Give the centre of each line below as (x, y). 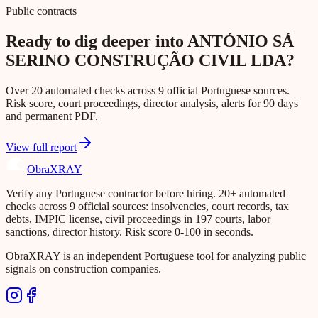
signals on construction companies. (83, 269)
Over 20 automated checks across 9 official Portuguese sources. (148, 91)
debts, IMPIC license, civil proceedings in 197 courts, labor (138, 219)
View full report (41, 148)
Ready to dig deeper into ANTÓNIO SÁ (150, 42)
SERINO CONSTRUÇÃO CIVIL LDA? (150, 61)
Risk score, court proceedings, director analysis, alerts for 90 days (152, 104)
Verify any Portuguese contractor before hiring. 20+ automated (146, 194)
